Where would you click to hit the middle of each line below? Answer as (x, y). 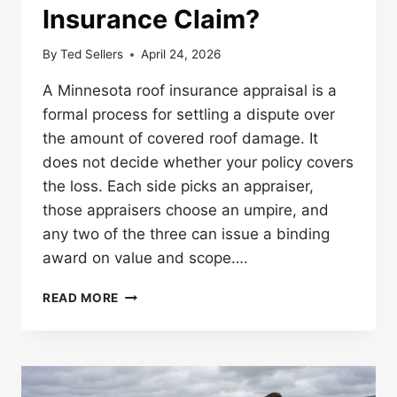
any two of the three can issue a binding (186, 234)
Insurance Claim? (151, 19)
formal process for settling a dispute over (189, 115)
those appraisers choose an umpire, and (186, 210)
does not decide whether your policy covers (198, 163)
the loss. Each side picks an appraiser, (178, 187)
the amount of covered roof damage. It (180, 139)
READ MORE (81, 298)
